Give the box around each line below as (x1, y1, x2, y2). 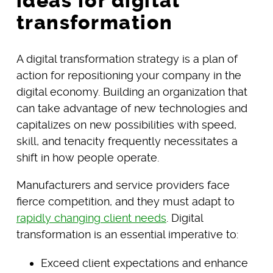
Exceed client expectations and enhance (40, 256, 248, 269)
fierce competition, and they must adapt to (16, 194, 235, 208)
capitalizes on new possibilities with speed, (16, 118, 236, 131)
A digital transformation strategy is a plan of (16, 52, 238, 65)
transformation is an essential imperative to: (16, 227, 238, 241)
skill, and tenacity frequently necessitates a (16, 134, 238, 147)
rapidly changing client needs (16, 211, 166, 224)
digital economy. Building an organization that (16, 85, 247, 98)
